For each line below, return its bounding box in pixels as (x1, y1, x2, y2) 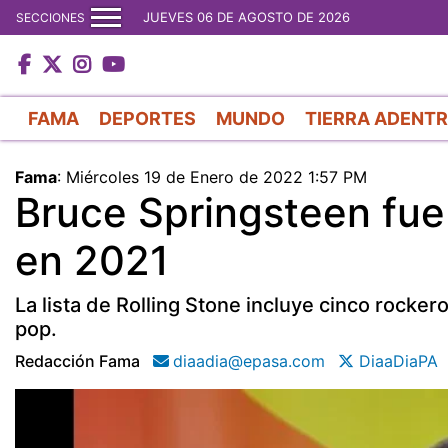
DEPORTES (99, 107, 196, 129)
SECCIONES (16, 9, 85, 25)
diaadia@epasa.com (173, 350, 325, 371)
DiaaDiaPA (354, 350, 438, 371)
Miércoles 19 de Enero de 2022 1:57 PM (66, 166, 367, 187)
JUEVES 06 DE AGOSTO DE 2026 (143, 9, 350, 25)
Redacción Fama (15, 350, 140, 371)
